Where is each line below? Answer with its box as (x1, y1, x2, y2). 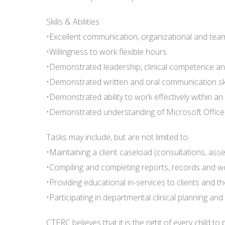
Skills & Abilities (46, 16, 99, 27)
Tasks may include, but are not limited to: (46, 132, 189, 143)
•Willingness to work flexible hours (46, 46, 167, 57)
